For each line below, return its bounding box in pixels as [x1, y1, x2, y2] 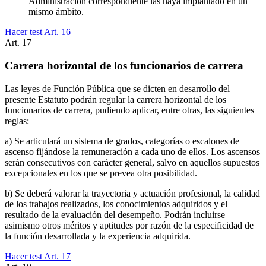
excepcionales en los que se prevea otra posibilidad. [5, 167, 197, 178]
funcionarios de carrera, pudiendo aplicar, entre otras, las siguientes [5, 104, 254, 115]
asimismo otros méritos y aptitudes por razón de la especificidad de [5, 220, 254, 230]
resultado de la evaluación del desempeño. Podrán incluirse [5, 209, 225, 220]
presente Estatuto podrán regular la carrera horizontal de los [5, 94, 226, 104]
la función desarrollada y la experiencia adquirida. [5, 230, 191, 241]
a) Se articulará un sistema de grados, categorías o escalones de [5, 135, 239, 146]
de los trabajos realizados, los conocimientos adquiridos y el [5, 198, 227, 209]
